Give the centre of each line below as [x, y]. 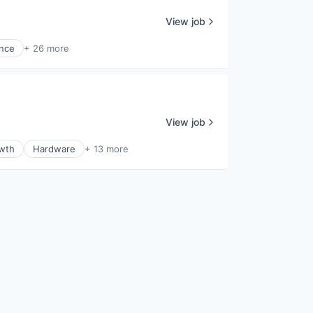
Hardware [54, 149]
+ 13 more [107, 149]
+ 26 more [46, 48]
